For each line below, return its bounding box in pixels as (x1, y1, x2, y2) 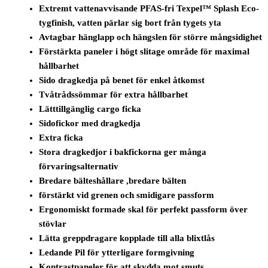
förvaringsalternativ (39, 162, 119, 172)
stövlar (39, 219, 67, 229)
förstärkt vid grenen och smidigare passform (39, 190, 215, 200)
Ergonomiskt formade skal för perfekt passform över (39, 205, 248, 215)
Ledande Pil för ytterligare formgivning (39, 248, 195, 258)
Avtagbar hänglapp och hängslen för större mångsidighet (39, 32, 263, 42)
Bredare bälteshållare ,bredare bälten (39, 176, 187, 186)
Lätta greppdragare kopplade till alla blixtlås (39, 233, 215, 243)
